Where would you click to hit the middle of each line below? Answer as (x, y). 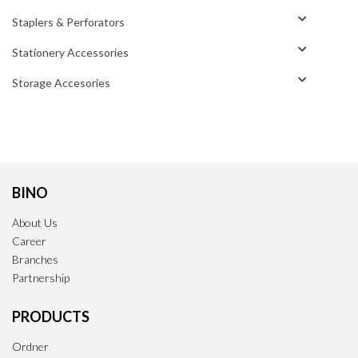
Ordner (30, 346)
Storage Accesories (61, 82)
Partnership (41, 277)
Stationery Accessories (70, 52)
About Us (35, 222)
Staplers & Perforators (68, 22)
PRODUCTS (51, 316)
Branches (35, 259)
